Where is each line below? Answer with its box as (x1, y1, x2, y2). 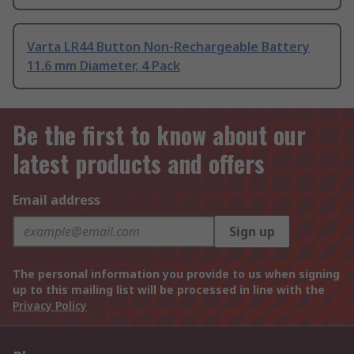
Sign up (229, 223, 275, 240)
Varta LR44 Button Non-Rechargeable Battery (27, 37, 310, 55)
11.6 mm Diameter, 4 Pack (27, 56, 180, 74)
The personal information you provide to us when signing (13, 266, 340, 281)
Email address (13, 191, 100, 209)
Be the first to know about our (13, 117, 306, 153)
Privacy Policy (13, 298, 87, 313)
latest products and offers (13, 145, 265, 181)
